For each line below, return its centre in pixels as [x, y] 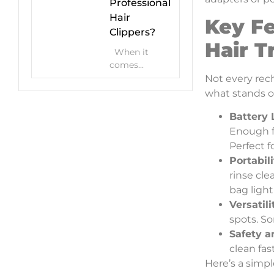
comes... [127, 65]
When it [129, 52]
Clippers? [132, 32]
